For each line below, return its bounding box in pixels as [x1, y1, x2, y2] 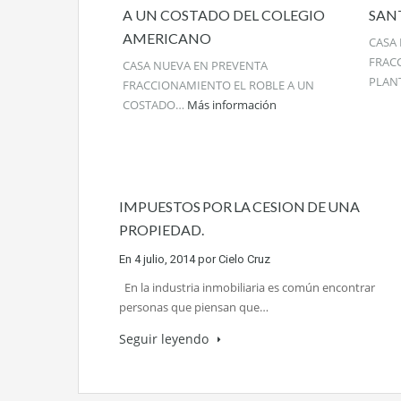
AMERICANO [123, 30, 211, 47]
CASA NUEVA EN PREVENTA [123, 57, 268, 74]
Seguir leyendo [119, 330, 212, 348]
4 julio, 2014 [134, 252, 195, 267]
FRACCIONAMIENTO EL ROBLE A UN [123, 77, 314, 94]
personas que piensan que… [119, 299, 269, 316]
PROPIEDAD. [119, 221, 204, 239]
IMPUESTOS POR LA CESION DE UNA [119, 198, 360, 216]
